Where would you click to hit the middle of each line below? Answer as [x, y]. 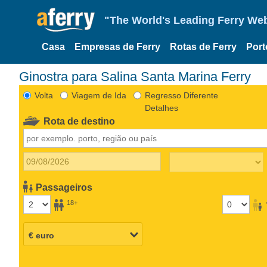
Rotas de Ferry [203, 47]
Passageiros [64, 187]
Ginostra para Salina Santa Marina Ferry [140, 76]
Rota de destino [80, 121]
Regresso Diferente [181, 95]
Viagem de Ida [99, 95]
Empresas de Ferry [117, 47]
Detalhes [161, 108]
